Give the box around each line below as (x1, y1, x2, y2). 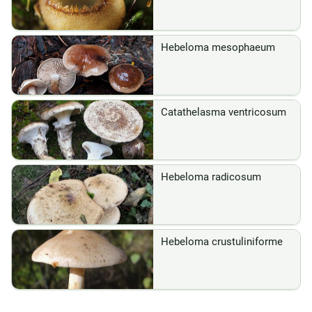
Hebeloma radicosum (161, 171, 261, 183)
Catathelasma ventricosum (161, 106, 286, 118)
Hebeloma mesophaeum (161, 41, 275, 54)
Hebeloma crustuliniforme (161, 235, 283, 248)
